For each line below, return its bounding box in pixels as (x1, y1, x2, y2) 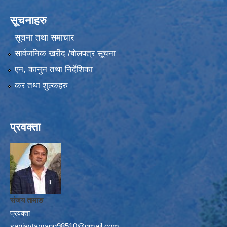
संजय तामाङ (10, 195, 43, 204)
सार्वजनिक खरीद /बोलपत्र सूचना (14, 49, 116, 59)
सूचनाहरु (10, 14, 47, 27)
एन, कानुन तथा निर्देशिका (14, 64, 93, 74)
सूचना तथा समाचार (14, 32, 74, 43)
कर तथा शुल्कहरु (14, 80, 68, 90)
